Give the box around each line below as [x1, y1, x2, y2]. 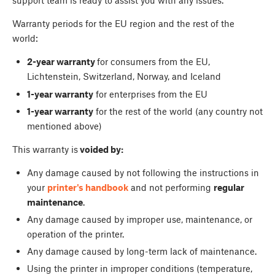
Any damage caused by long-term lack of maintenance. [26, 246, 257, 257]
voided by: [78, 143, 123, 155]
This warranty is [12, 143, 78, 155]
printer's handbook [47, 181, 128, 193]
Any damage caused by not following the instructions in [26, 166, 259, 178]
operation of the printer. [26, 228, 124, 239]
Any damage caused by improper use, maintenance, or [26, 213, 252, 225]
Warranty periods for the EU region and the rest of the [12, 18, 234, 29]
